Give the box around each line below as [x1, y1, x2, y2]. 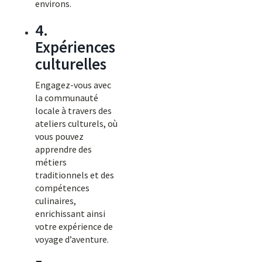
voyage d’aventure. [35, 233, 109, 245]
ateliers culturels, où [35, 118, 118, 129]
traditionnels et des [35, 169, 114, 181]
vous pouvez [35, 130, 84, 142]
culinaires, [35, 195, 76, 206]
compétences [35, 182, 89, 194]
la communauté [35, 92, 98, 104]
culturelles [35, 54, 106, 74]
